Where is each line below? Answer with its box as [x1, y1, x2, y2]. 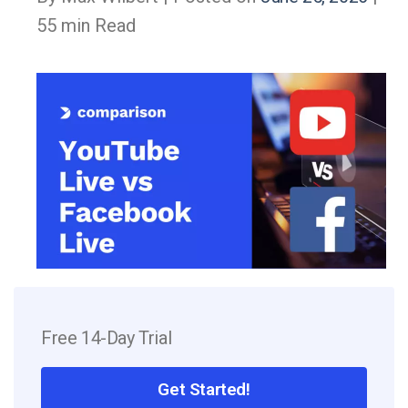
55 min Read [36, 15, 136, 36]
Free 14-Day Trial [41, 326, 172, 349]
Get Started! [158, 378, 250, 400]
